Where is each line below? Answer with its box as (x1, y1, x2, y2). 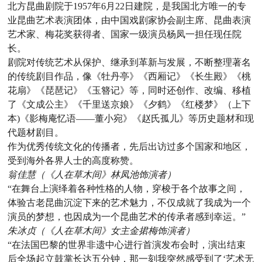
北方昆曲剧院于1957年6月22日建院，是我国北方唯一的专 (8, 1, 247, 12)
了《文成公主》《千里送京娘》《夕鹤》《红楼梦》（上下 (8, 99, 251, 110)
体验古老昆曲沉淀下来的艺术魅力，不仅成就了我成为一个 (8, 198, 251, 208)
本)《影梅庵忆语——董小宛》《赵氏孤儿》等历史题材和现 (8, 113, 254, 124)
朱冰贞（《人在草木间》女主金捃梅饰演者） (8, 226, 195, 236)
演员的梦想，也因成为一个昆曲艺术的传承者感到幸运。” (8, 212, 246, 222)
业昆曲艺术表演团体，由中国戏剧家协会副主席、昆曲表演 (8, 15, 251, 26)
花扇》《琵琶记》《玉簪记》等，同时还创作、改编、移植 (8, 85, 251, 96)
